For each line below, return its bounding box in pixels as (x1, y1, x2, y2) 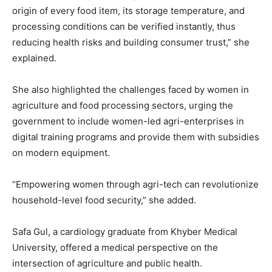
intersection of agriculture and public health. (12, 257, 202, 270)
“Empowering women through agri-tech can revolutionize (12, 178, 259, 191)
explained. (12, 52, 56, 64)
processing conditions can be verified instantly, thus (12, 21, 236, 33)
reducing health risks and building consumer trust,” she (12, 36, 250, 49)
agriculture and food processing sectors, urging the (12, 100, 233, 112)
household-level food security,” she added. (12, 194, 196, 206)
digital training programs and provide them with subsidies (12, 131, 259, 143)
